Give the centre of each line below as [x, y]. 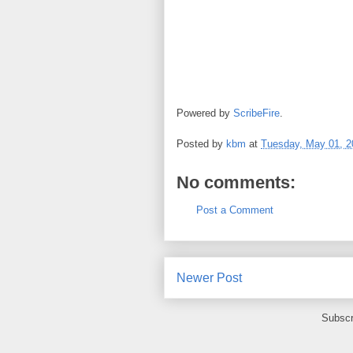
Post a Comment [235, 210]
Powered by [205, 113]
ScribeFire [256, 113]
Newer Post [209, 278]
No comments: [236, 182]
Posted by [201, 143]
